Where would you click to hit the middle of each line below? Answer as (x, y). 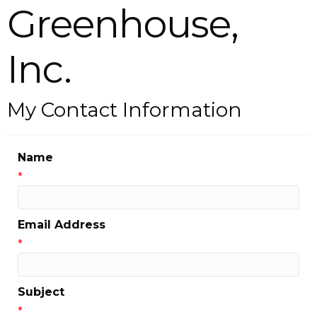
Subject (41, 292)
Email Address (62, 225)
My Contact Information (125, 110)
